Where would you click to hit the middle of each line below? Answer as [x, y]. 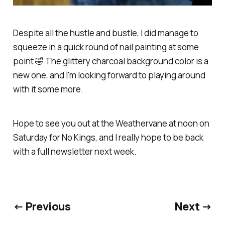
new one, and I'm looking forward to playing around [109, 75]
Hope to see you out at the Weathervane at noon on [111, 124]
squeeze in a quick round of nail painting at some [106, 47]
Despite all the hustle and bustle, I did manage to [105, 33]
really [129, 138]
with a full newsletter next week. [75, 152]
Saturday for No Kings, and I [66, 138]
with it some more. [48, 89]
